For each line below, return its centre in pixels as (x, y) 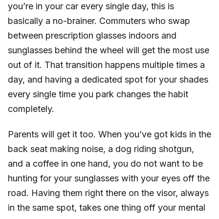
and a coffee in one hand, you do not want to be (105, 163)
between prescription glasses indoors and (92, 36)
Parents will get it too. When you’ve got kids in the (109, 134)
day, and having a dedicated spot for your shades (108, 80)
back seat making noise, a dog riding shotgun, (101, 149)
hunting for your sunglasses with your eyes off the (109, 178)
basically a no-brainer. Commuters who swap (99, 21)
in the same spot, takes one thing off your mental (107, 207)
